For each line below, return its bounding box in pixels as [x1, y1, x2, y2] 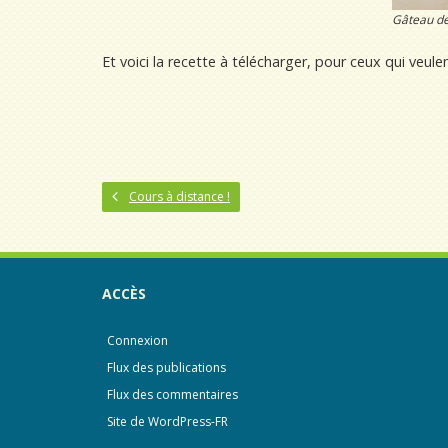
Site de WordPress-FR [107, 413, 228, 430]
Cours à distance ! [129, 188, 230, 205]
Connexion [107, 332, 168, 349]
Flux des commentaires [107, 386, 238, 403]
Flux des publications [107, 359, 226, 376]
